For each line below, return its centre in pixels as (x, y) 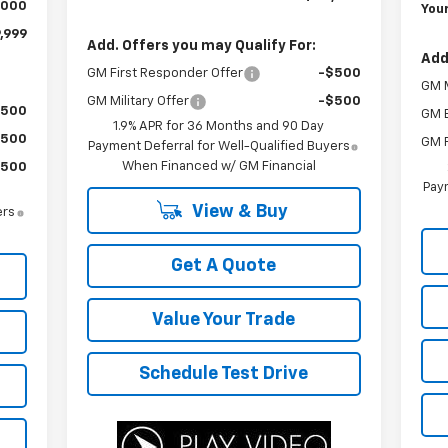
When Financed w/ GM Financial (218, 167)
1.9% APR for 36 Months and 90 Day (219, 127)
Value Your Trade (224, 320)
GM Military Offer (137, 102)
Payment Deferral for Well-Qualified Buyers (218, 147)
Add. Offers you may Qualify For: (201, 46)
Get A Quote (224, 266)
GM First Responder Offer (164, 74)
